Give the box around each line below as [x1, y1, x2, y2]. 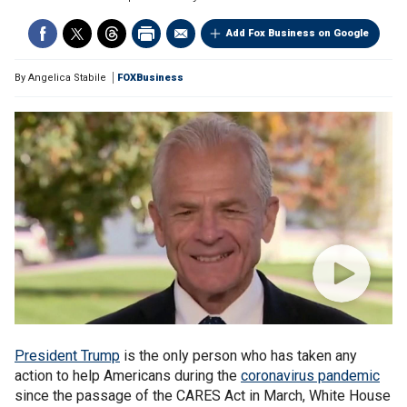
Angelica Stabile [28, 72, 106, 84]
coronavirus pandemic [241, 367, 380, 384]
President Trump [15, 347, 120, 364]
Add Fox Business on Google [225, 27, 369, 39]
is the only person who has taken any [120, 347, 357, 364]
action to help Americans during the [15, 367, 241, 384]
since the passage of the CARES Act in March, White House [15, 387, 391, 404]
